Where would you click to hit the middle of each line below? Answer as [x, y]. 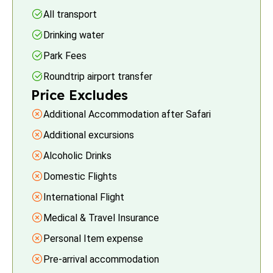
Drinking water [74, 35]
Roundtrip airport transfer [98, 76]
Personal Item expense [93, 238]
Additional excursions [89, 135]
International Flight [84, 197]
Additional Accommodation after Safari [127, 114]
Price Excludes [80, 95]
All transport [70, 14]
